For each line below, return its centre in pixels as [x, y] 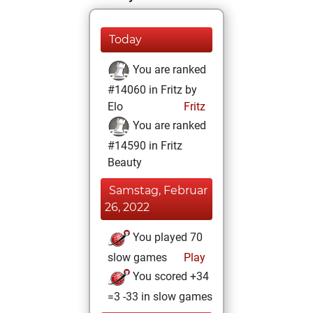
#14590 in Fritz [145, 146]
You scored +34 [169, 277]
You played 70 [166, 238]
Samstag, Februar [158, 190]
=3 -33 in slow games [160, 297]
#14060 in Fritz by [152, 90]
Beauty [125, 162]
